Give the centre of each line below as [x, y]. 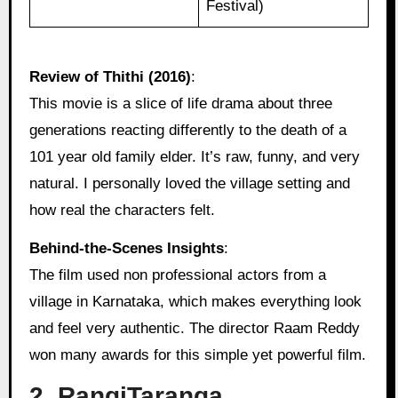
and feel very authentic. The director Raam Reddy [194, 329]
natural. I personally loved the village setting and [189, 184]
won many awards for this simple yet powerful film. [197, 355]
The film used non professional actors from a [177, 275]
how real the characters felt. [122, 211]
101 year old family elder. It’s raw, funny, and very [194, 157]
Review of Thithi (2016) [110, 77]
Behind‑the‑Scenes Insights [126, 249]
